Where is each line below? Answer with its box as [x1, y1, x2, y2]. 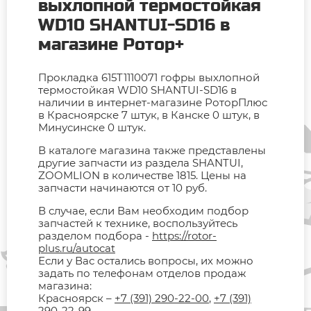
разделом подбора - [38, 229, 152, 243]
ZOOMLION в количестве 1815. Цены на [38, 169, 246, 183]
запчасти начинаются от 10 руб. [38, 181, 207, 195]
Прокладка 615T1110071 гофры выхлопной [38, 71, 260, 85]
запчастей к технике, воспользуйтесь [38, 217, 237, 230]
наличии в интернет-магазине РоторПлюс [38, 96, 267, 110]
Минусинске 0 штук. [38, 121, 146, 135]
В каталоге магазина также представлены [38, 144, 266, 158]
